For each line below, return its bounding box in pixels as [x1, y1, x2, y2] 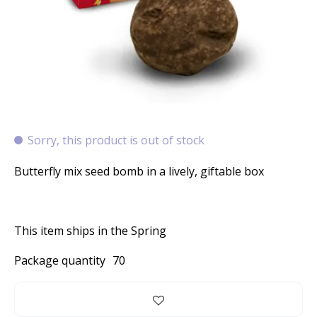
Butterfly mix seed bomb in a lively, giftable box [14, 163, 264, 179]
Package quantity [14, 253, 105, 268]
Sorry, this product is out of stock [28, 132, 204, 148]
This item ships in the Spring [14, 223, 166, 238]
